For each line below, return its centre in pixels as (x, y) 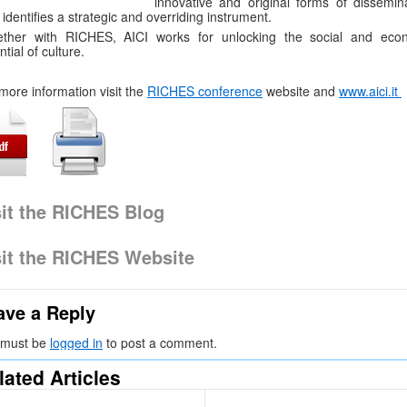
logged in (76, 343)
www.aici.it (370, 91)
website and (301, 91)
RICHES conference (205, 91)
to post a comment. (160, 343)
